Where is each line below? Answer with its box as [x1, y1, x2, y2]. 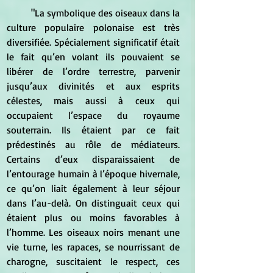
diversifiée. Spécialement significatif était [7, 36, 180, 49]
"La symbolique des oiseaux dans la [7, 7, 31, 19]
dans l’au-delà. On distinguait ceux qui [7, 197, 180, 210]
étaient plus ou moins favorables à [7, 211, 180, 224]
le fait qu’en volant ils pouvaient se [7, 51, 180, 63]
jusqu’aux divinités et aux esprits [7, 80, 180, 93]
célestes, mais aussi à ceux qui [7, 94, 180, 107]
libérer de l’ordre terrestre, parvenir [7, 65, 180, 78]
